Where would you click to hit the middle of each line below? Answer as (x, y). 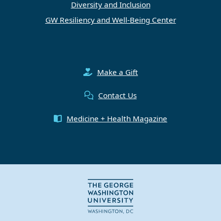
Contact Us (117, 95)
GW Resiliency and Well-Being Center (110, 20)
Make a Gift (117, 72)
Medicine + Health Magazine (117, 119)
